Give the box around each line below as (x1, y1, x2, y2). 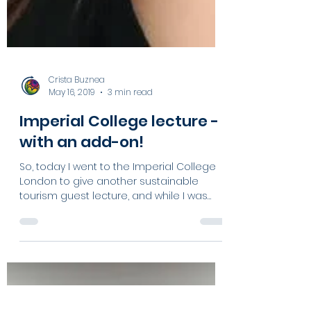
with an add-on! (19, 248, 144, 269)
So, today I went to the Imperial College (19, 276, 216, 290)
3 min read (108, 203, 153, 215)
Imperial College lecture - (19, 227, 219, 249)
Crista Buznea (49, 190, 105, 202)
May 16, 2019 (49, 203, 95, 215)
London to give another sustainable (19, 291, 199, 305)
